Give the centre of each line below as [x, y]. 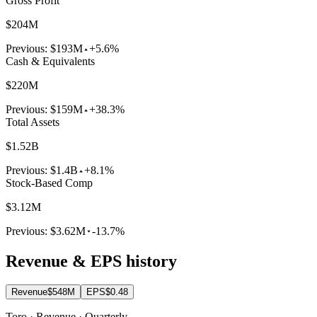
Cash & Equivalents [50, 61]
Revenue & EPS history [91, 261]
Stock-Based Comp [49, 183]
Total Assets [33, 122]
